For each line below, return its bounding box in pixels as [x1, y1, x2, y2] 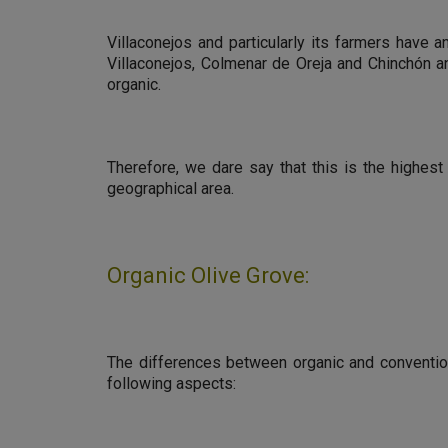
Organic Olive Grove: [107, 263, 309, 288]
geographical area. [107, 179, 234, 198]
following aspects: [107, 374, 236, 393]
